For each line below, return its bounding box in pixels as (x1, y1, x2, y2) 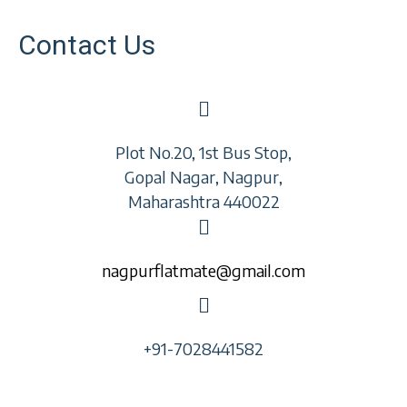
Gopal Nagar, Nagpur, (124, 166, 283, 187)
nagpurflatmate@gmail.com (102, 260, 305, 281)
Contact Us (18, 29, 155, 61)
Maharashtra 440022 (127, 191, 280, 212)
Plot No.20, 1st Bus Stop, (115, 142, 292, 163)
